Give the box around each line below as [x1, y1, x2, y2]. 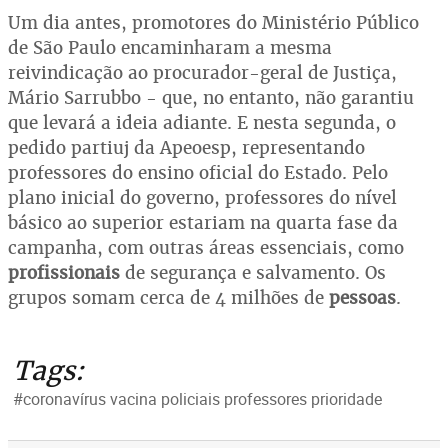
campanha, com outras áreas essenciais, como [8, 235, 404, 259]
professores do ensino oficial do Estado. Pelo [8, 160, 388, 184]
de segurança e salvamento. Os [125, 260, 386, 284]
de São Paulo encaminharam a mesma [8, 35, 332, 59]
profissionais [8, 260, 125, 284]
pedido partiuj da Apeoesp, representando [8, 135, 365, 159]
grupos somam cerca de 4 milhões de [8, 285, 329, 309]
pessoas [329, 285, 396, 309]
